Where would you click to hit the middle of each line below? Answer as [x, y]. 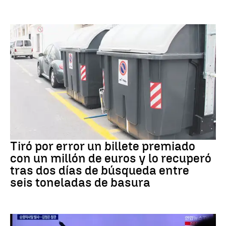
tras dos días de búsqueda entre [100, 171]
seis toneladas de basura [80, 183]
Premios [21, 132]
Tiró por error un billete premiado [103, 146]
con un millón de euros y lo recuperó [111, 158]
